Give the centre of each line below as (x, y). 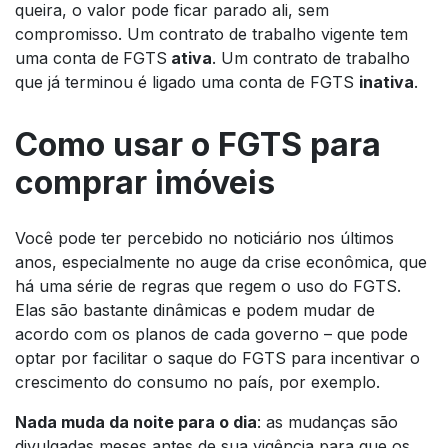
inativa (386, 81)
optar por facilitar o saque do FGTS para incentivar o (217, 357)
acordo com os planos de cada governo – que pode (211, 333)
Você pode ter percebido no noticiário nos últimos (204, 237)
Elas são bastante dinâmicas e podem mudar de (195, 309)
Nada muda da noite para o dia (136, 421)
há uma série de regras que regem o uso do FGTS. (208, 285)
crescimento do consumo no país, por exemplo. (200, 381)
